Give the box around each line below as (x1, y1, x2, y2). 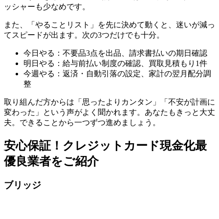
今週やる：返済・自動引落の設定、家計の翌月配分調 (23, 69, 211, 78)
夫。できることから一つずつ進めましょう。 (4, 118, 160, 127)
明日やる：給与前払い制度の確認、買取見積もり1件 (23, 59, 207, 67)
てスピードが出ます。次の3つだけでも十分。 (4, 30, 164, 39)
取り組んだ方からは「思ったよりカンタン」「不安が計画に (4, 97, 215, 106)
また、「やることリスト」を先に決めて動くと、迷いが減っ (4, 20, 215, 29)
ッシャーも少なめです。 (4, 2, 90, 11)
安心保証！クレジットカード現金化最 (4, 139, 207, 152)
